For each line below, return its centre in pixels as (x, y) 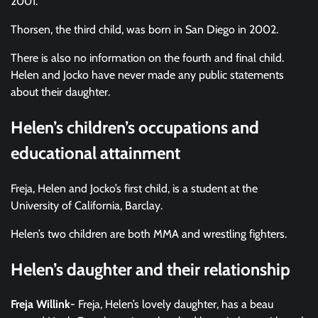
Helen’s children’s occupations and (135, 127)
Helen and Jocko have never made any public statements (147, 75)
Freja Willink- (44, 305)
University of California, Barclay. (88, 205)
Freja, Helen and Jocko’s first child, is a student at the (134, 188)
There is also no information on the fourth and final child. (147, 57)
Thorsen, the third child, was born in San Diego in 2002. (146, 29)
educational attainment (95, 153)
